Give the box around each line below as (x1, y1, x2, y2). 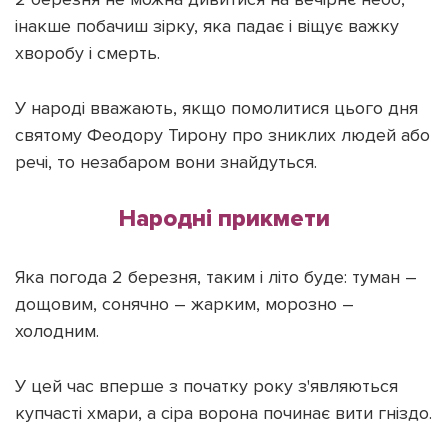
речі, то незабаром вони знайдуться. (15, 150, 322, 173)
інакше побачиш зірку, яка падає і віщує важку (15, 14, 399, 37)
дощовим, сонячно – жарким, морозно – (15, 292, 354, 315)
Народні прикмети (118, 203, 330, 233)
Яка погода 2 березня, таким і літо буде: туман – (15, 265, 417, 288)
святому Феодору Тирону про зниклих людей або (15, 123, 430, 146)
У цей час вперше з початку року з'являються (15, 374, 398, 397)
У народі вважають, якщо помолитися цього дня (15, 96, 418, 119)
